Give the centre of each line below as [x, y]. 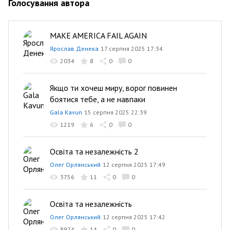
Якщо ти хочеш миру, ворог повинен [113, 88]
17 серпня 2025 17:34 [132, 49]
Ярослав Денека [74, 49]
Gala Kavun [66, 112]
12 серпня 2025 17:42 [134, 217]
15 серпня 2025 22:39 [116, 112]
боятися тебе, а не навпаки [98, 99]
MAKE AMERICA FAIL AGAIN [98, 35]
